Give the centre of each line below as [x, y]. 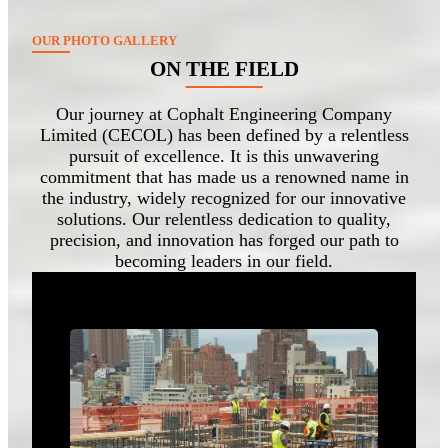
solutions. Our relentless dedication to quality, [224, 219]
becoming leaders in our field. [224, 261]
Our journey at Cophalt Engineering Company [224, 114]
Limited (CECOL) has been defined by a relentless [224, 135]
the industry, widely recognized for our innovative [224, 198]
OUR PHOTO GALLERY [104, 40]
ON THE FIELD [224, 68]
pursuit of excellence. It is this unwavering [224, 156]
